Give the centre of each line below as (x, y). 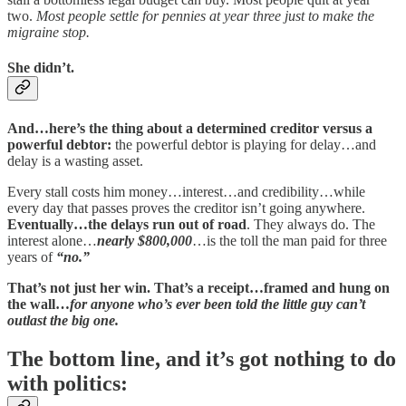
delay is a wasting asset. (75, 160)
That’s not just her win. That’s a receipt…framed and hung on (198, 287)
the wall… (39, 304)
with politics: (68, 383)
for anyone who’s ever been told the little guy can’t (217, 304)
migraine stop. (48, 33)
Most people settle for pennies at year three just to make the (205, 16)
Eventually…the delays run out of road (127, 224)
